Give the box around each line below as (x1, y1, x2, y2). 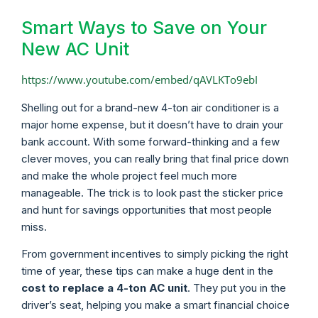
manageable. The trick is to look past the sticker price (21, 185, 283, 199)
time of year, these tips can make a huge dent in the (21, 264, 273, 278)
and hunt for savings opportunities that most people (21, 202, 272, 216)
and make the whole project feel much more (21, 168, 237, 182)
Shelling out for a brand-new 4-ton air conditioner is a (21, 100, 279, 114)
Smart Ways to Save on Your (21, 17, 267, 39)
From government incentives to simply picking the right (21, 247, 288, 261)
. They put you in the (187, 281, 286, 295)
